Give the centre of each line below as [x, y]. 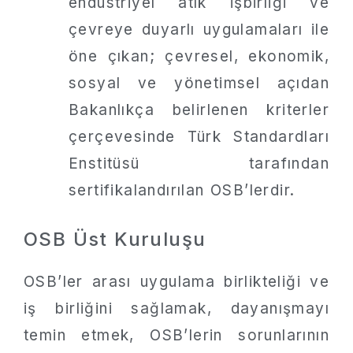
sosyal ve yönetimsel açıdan [199, 83]
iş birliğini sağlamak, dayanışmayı [176, 308]
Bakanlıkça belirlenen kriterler [199, 110]
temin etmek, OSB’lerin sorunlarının [176, 335]
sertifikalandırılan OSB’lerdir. [182, 190]
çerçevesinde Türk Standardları [199, 136]
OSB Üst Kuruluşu [115, 239]
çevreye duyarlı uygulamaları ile [199, 29]
